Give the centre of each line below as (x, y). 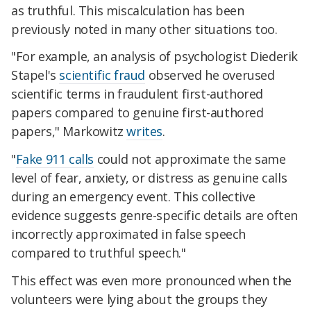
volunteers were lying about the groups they (139, 300)
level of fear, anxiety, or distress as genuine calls (149, 178)
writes (145, 132)
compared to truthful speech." (99, 253)
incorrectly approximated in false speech (129, 234)
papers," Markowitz (69, 132)
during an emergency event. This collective (133, 197)
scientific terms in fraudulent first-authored (137, 94)
